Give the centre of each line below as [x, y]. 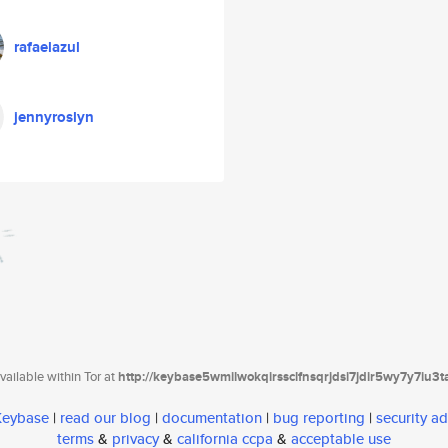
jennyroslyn [54, 117]
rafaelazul [47, 47]
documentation [212, 418]
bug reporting [319, 418]
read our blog [105, 418]
